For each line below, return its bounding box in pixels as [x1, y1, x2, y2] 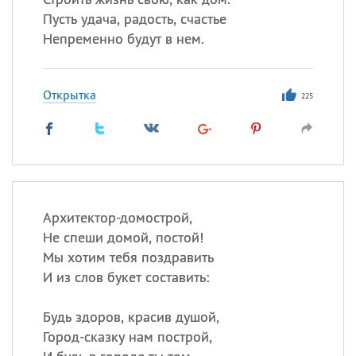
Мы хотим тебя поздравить [42, 248, 214, 266]
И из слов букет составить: [42, 268, 209, 286]
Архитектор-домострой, [42, 208, 193, 226]
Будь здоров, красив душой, [42, 308, 219, 326]
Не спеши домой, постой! [42, 228, 203, 246]
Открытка [42, 87, 96, 103]
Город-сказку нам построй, [42, 327, 212, 346]
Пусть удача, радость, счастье [42, 10, 226, 28]
